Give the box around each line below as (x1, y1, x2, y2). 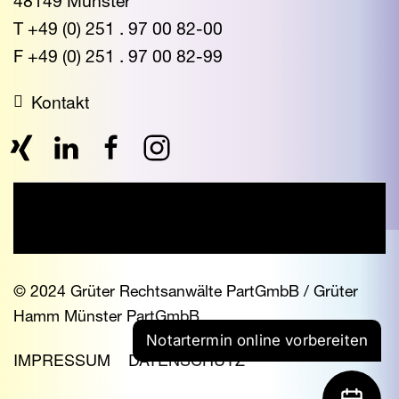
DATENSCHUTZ (128, 346, 245, 370)
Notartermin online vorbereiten (146, 331, 368, 349)
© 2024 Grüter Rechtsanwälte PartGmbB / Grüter (13, 281, 358, 300)
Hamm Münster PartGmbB (13, 305, 199, 325)
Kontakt (31, 88, 89, 113)
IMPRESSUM (13, 346, 110, 370)
